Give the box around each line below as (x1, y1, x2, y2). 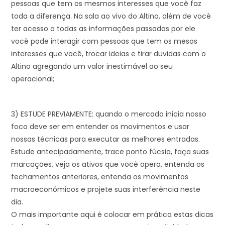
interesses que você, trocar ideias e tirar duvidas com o (11, 48, 206, 59)
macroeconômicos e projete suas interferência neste (11, 184, 201, 194)
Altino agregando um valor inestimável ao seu (11, 61, 173, 71)
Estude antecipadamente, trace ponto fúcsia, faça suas (11, 146, 209, 157)
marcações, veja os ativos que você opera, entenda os (11, 159, 205, 169)
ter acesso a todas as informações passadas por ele (11, 23, 196, 34)
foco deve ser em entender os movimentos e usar (11, 121, 190, 132)
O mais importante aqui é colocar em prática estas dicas (11, 209, 214, 219)
